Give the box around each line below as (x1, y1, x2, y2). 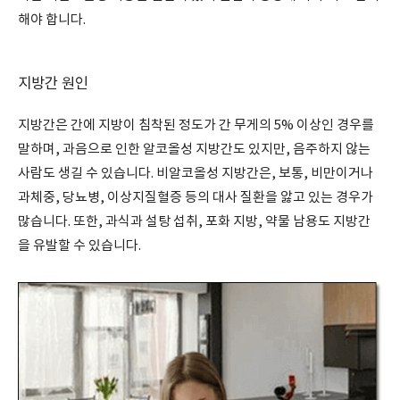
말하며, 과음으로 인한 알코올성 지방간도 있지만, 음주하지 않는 (18, 142, 371, 157)
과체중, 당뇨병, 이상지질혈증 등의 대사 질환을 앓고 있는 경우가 (18, 190, 373, 205)
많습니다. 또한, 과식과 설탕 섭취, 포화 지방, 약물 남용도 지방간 (18, 214, 371, 229)
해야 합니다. (18, 12, 86, 28)
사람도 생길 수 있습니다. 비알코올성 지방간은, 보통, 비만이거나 (18, 166, 373, 181)
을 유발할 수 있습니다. (18, 238, 141, 254)
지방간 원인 (18, 76, 88, 93)
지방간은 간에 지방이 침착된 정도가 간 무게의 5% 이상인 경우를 (18, 118, 374, 133)
